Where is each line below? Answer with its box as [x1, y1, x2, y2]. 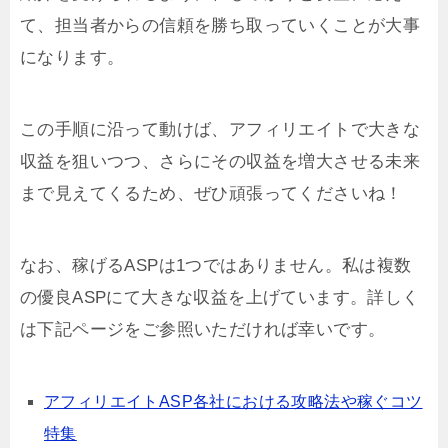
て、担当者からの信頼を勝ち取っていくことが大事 [20, 15, 421, 35]
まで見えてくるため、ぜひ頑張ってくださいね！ [20, 183, 403, 203]
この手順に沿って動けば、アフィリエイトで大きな [20, 119, 421, 139]
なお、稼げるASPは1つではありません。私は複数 [20, 255, 412, 275]
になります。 [20, 47, 125, 67]
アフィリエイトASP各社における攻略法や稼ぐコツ [44, 392, 423, 410]
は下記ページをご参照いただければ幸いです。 [20, 319, 386, 339]
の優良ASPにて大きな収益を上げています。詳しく [20, 287, 420, 307]
